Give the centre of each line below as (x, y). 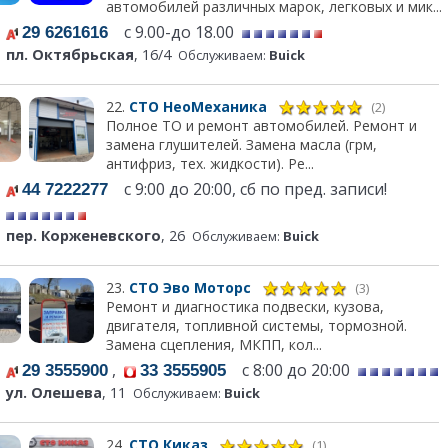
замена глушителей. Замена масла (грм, (241, 145)
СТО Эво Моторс (191, 288)
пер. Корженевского (83, 236)
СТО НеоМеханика (199, 106)
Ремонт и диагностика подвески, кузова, (244, 307)
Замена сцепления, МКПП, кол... (213, 345)
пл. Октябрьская (70, 54)
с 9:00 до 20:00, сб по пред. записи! (249, 189)
